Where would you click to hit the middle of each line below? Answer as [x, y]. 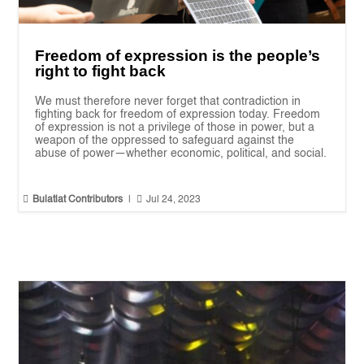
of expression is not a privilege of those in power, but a [175, 128]
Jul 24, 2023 [174, 200]
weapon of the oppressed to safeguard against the [165, 141]
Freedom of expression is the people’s [178, 56]
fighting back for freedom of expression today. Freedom [178, 115]
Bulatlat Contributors [78, 200]
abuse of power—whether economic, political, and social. [181, 154]
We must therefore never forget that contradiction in [168, 102]
